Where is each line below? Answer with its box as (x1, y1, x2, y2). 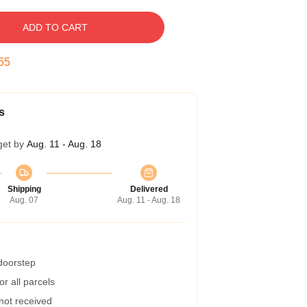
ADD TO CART (22, 22, 88, 33)
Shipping (7, 184, 41, 194)
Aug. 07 (10, 195, 38, 205)
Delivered (130, 184, 168, 194)
